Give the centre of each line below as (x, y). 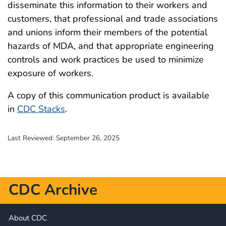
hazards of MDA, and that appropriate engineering (111, 46)
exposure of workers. (50, 73)
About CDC (28, 218)
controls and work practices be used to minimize (106, 59)
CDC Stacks (41, 109)
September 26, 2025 (88, 138)
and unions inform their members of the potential (107, 32)
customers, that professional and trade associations (113, 18)
